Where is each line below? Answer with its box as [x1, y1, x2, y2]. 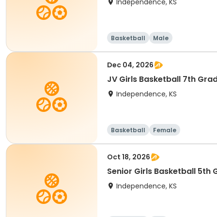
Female [153, 126, 176, 134]
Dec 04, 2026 [107, 60, 154, 70]
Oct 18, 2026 [107, 152, 150, 162]
